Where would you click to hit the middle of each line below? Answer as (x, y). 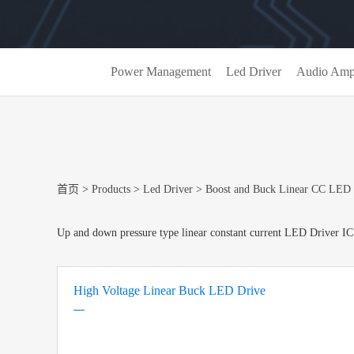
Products (111, 189)
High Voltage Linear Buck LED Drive (169, 290)
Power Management (161, 72)
